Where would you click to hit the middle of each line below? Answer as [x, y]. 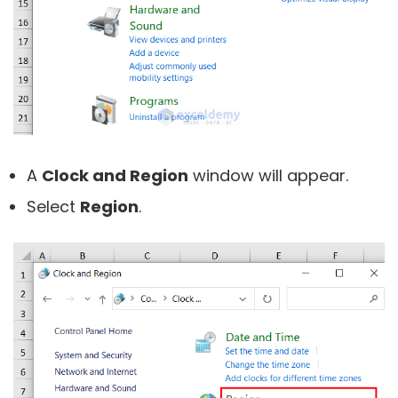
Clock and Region [115, 175]
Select [53, 206]
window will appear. [268, 175]
